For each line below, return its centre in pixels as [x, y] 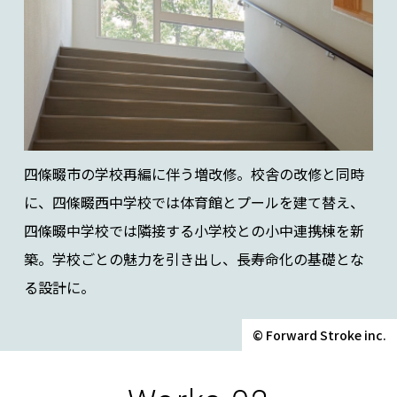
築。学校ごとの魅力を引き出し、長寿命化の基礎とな [194, 258]
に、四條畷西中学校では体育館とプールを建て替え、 [194, 202]
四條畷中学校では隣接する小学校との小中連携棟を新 [194, 230]
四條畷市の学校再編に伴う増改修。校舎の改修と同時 [194, 173]
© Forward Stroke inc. [319, 335]
